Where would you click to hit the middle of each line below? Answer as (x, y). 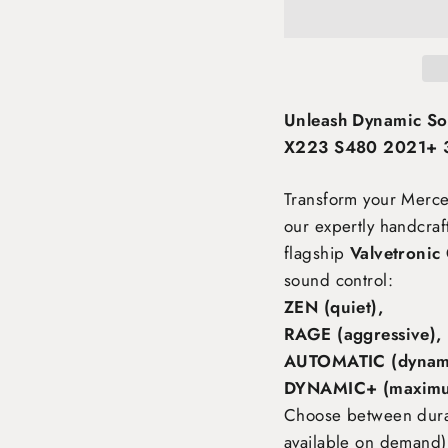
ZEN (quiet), (334, 307)
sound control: (338, 280)
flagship (317, 253)
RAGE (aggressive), (363, 334)
